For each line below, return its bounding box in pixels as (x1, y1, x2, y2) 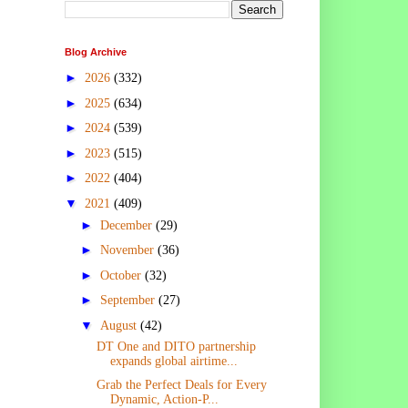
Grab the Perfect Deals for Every (96, 378, 267, 393)
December (99, 218, 156, 232)
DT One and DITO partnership (96, 339, 256, 353)
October (99, 268, 145, 282)
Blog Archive (65, 46, 127, 57)
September (99, 293, 158, 308)
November (99, 243, 158, 258)
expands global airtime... (109, 353, 238, 368)
